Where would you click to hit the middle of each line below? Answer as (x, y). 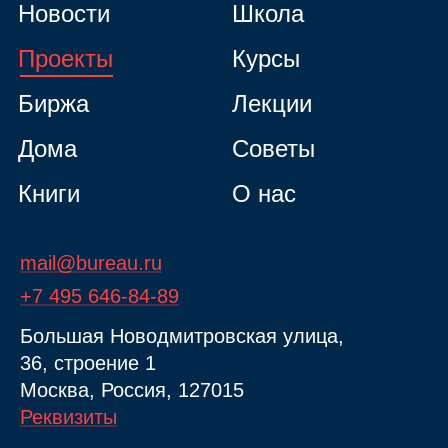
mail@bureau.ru (91, 262)
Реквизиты (68, 416)
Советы (274, 148)
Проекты (66, 58)
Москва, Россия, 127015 (137, 389)
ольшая (68, 335)
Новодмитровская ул (207, 335)
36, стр (52, 362)
